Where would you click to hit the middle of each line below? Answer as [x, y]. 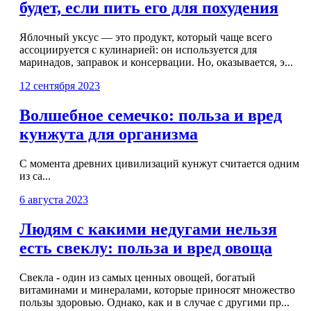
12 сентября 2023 [60, 86]
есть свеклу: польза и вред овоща [146, 248]
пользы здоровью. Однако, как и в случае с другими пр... [154, 302]
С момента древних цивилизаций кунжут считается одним [159, 164]
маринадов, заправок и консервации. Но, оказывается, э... [156, 62]
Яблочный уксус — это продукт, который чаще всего [146, 37]
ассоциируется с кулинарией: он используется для [138, 50]
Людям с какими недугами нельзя [148, 229]
